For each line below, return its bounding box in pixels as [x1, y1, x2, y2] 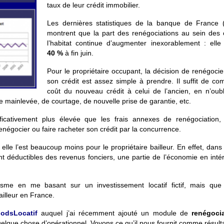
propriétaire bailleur [111, 143, 173, 151]
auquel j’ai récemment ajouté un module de [37, 209, 192, 217]
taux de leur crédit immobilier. [47, 1, 140, 9]
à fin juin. [63, 49, 93, 57]
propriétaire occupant [72, 67, 140, 75]
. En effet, [172, 143, 207, 151]
